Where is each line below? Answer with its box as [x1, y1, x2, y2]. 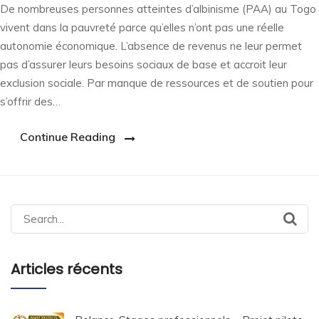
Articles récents [11, 259, 122, 280]
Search [10, 205, 44, 219]
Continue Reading [20, 129, 115, 144]
